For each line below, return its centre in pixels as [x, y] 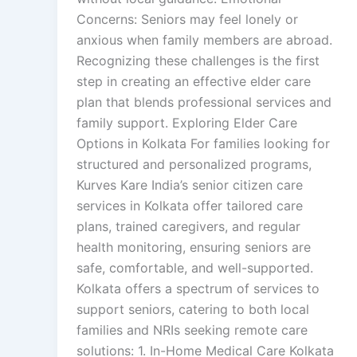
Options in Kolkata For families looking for [203, 143]
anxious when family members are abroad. [204, 40]
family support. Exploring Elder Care [187, 123]
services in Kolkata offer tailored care [190, 206]
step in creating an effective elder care [194, 81]
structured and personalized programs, [194, 164]
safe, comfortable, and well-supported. [195, 268]
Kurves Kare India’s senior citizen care [190, 185]
